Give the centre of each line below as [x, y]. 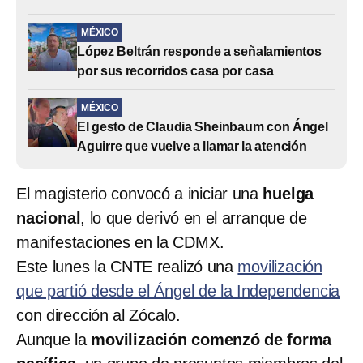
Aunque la [54, 339]
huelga [288, 193]
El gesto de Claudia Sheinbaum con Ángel [203, 126]
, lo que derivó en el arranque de [194, 218]
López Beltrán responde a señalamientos [199, 51]
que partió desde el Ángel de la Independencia [178, 290]
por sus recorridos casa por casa [175, 70]
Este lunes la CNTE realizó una [127, 266]
